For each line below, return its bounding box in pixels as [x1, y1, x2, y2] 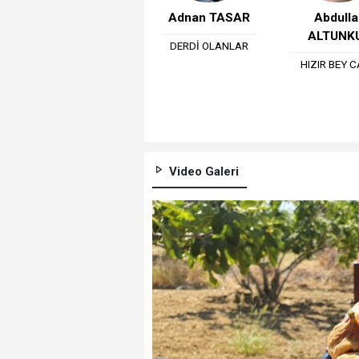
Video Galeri [165, 163, 239, 179]
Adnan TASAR [168, 10, 251, 25]
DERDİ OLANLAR [170, 38, 249, 52]
